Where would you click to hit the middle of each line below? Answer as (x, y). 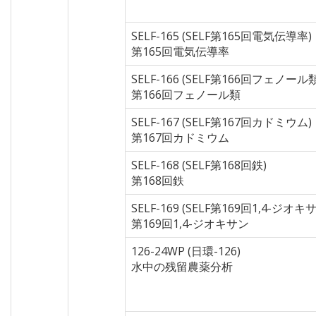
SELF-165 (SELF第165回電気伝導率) (221, 36)
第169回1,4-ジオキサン (190, 224)
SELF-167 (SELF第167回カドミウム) (221, 122)
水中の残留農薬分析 (182, 267)
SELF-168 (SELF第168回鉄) (199, 165)
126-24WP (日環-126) (186, 251)
